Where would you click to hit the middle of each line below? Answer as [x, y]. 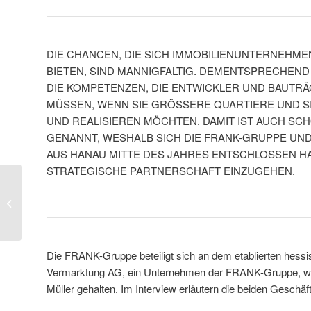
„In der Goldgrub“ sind [68, 182]
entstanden [47, 226]
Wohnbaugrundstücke [68, 211]
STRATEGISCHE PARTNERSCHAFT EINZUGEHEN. [171, 171]
